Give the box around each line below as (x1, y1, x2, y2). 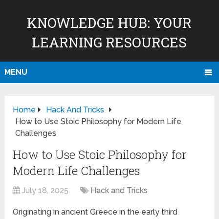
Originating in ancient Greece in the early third (13, 207, 178, 217)
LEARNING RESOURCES (32, 33, 187, 51)
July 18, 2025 (22, 186, 69, 196)
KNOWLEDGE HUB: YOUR (27, 14, 192, 32)
